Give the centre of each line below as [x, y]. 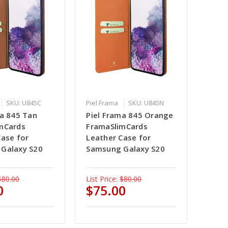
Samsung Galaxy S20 [125, 149]
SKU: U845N [146, 103]
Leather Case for [119, 138]
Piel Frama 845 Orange [130, 115]
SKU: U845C [24, 103]
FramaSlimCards [117, 126]
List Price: [102, 179]
